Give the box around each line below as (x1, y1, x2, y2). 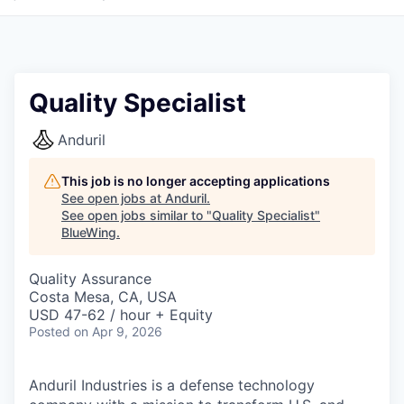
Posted (29, 324, 70, 339)
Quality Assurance (29, 270, 151, 288)
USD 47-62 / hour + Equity (29, 306, 213, 324)
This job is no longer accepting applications (61, 173, 330, 188)
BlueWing (61, 225, 116, 240)
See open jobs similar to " (61, 207, 212, 223)
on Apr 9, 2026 (74, 324, 162, 339)
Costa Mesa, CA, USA (29, 288, 177, 306)
